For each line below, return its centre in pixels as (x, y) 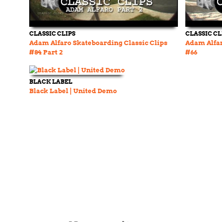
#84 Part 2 (46, 52)
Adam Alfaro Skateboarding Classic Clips (98, 43)
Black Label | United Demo (73, 91)
